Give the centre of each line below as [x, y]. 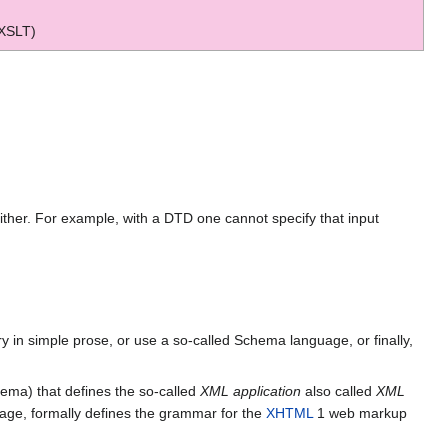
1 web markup [360, 412]
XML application [250, 390]
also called [338, 390]
